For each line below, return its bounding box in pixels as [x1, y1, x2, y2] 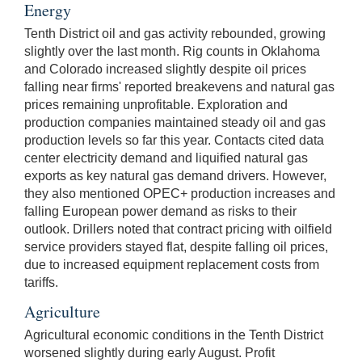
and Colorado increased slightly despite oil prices [24, 61, 306, 76]
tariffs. [24, 275, 58, 289]
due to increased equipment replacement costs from [24, 257, 319, 271]
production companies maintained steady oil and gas [24, 115, 326, 129]
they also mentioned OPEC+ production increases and [24, 186, 335, 200]
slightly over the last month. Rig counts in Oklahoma [24, 44, 320, 58]
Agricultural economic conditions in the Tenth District [24, 327, 323, 342]
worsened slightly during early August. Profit [24, 345, 275, 360]
